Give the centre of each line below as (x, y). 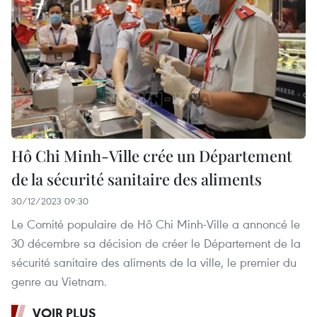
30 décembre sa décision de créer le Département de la (156, 243)
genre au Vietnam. (59, 281)
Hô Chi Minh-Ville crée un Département (152, 155)
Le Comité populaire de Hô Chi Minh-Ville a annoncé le (156, 224)
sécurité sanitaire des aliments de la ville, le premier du (154, 262)
